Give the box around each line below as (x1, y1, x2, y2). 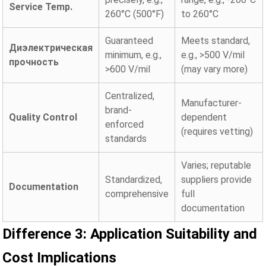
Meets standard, (181, 34, 251, 46)
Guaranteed (105, 34, 154, 46)
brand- (105, 104, 132, 116)
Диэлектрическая (9, 42, 93, 53)
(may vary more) (181, 63, 248, 75)
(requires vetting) (181, 125, 254, 137)
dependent (181, 111, 227, 123)
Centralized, (105, 90, 155, 102)
